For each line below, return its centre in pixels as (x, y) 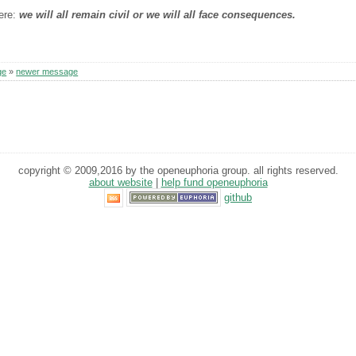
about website (120, 182)
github (238, 197)
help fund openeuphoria (214, 182)
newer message (47, 71)
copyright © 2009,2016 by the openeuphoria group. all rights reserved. (178, 170)
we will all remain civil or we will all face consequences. (158, 15)
